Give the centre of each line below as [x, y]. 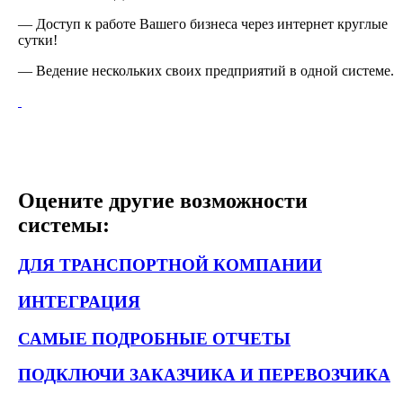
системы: [64, 225]
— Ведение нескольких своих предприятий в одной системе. [206, 71]
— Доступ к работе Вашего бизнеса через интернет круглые [203, 24]
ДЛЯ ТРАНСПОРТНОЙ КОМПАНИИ [170, 265]
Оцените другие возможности [163, 201]
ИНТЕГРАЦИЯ [79, 301]
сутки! [38, 40]
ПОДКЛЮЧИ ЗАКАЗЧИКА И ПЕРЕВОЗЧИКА [204, 375]
